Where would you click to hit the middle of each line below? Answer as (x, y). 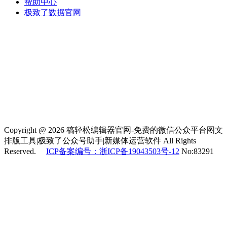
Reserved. (25, 152)
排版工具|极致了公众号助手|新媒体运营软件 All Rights (100, 141)
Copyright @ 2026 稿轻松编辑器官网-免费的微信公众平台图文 (113, 130)
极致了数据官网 (53, 13)
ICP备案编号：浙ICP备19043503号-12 (113, 152)
